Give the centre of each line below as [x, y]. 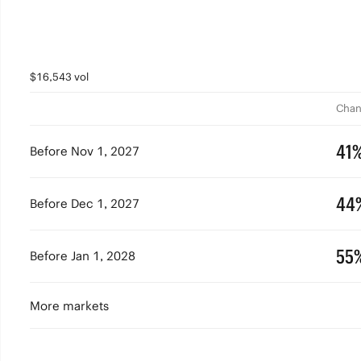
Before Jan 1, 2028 [82, 256]
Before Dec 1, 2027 [84, 203]
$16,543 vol [59, 77]
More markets [69, 306]
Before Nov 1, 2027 [84, 151]
